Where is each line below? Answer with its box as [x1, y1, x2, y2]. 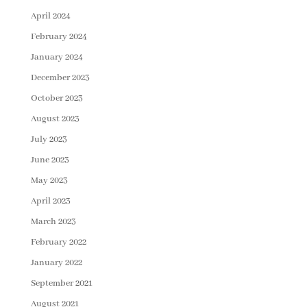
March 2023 [30, 216, 76, 228]
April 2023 [30, 195, 71, 207]
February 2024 [30, 31, 87, 42]
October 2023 [30, 93, 83, 104]
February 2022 [30, 236, 86, 248]
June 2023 [30, 154, 69, 166]
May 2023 [30, 175, 68, 186]
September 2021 [30, 278, 93, 289]
